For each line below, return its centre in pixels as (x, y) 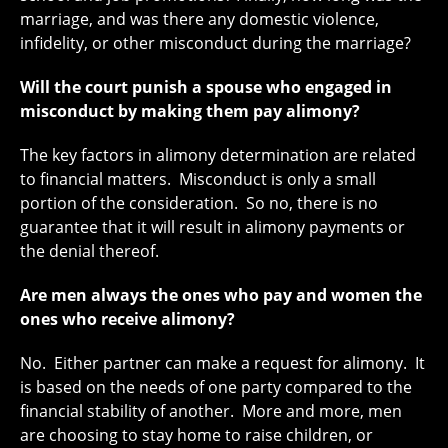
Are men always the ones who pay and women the (221, 295)
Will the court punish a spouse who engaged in (206, 87)
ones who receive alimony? (127, 319)
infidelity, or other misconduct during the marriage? (215, 43)
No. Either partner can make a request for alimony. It (222, 363)
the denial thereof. (89, 251)
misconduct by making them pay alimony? (190, 111)
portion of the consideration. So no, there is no (199, 203)
